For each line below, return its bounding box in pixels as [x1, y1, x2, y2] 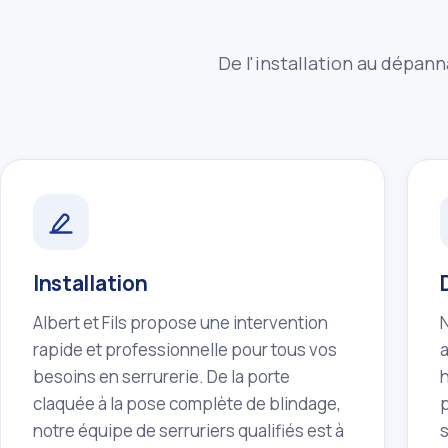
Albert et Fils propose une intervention [33, 310, 328, 334]
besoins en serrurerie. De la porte [33, 364, 290, 388]
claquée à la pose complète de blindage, [33, 391, 341, 415]
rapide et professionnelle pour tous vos [33, 337, 337, 361]
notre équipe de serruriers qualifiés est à [33, 418, 344, 442]
